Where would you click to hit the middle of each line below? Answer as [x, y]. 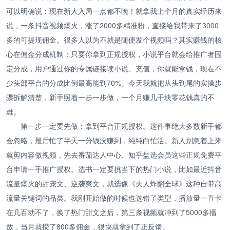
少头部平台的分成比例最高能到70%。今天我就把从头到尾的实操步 [114, 82]
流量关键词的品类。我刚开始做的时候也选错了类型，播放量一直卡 [114, 197]
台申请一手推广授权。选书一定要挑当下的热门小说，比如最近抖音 [114, 169]
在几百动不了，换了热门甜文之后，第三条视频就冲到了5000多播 [111, 212]
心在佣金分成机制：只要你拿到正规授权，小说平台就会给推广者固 [114, 54]
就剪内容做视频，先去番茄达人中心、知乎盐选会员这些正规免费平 [114, 154]
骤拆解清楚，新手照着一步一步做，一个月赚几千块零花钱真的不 [110, 97]
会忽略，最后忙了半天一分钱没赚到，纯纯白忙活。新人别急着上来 [114, 140]
